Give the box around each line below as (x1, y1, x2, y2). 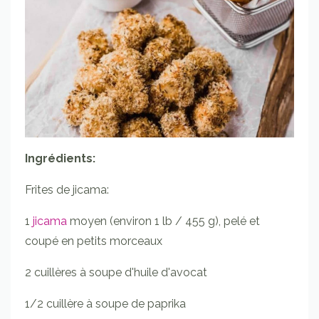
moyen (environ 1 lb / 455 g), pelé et (70, 214, 260, 228)
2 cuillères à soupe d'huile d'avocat (25, 265, 207, 279)
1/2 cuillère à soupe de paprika (25, 296, 186, 310)
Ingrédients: (25, 151, 95, 165)
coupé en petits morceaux (25, 234, 165, 248)
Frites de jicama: (25, 182, 109, 197)
